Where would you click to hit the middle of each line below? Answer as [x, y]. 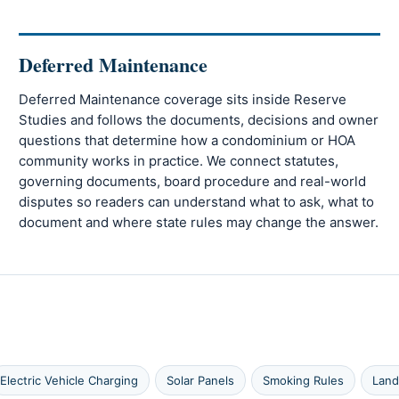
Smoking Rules [303, 380]
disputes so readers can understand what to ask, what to [197, 202]
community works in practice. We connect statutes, [179, 161]
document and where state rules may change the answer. [199, 223]
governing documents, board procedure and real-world [193, 182]
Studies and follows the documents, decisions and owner [199, 120]
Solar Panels [200, 380]
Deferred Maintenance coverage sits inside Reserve [183, 100]
